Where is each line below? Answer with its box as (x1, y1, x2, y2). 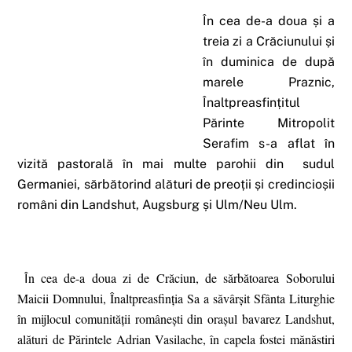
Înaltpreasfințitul (203, 95, 301, 111)
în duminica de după (203, 54, 335, 70)
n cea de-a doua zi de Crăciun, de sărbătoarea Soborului (27, 269, 335, 287)
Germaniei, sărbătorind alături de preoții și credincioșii (17, 177, 335, 192)
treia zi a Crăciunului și (203, 34, 335, 49)
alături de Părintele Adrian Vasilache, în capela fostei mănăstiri (17, 331, 335, 348)
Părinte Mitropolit (203, 115, 335, 131)
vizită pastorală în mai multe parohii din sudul (17, 156, 335, 172)
